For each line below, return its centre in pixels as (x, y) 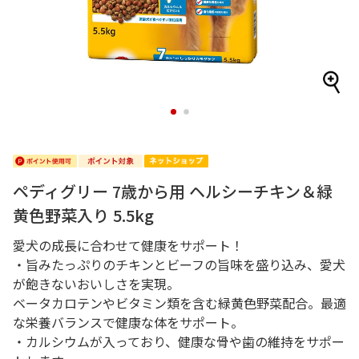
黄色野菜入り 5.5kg (83, 215)
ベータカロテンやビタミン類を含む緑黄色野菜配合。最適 (179, 303)
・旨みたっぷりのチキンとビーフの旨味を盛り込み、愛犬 (179, 264)
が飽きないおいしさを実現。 (96, 284)
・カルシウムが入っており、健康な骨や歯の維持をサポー (179, 341)
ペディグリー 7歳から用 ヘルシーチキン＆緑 (173, 191)
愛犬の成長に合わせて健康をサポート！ (128, 245)
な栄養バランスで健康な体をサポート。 (128, 322)
